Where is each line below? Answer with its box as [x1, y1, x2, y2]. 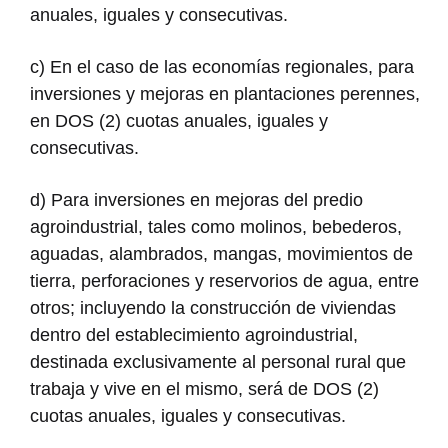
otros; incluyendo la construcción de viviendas [30, 297, 396, 318]
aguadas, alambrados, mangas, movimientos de [30, 243, 413, 264]
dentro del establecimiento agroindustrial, [30, 324, 358, 345]
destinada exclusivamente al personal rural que [30, 351, 406, 372]
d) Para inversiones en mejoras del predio [30, 189, 363, 210]
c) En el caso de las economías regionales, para [30, 56, 414, 77]
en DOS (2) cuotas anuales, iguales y [30, 110, 328, 131]
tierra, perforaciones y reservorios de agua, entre [30, 270, 419, 291]
